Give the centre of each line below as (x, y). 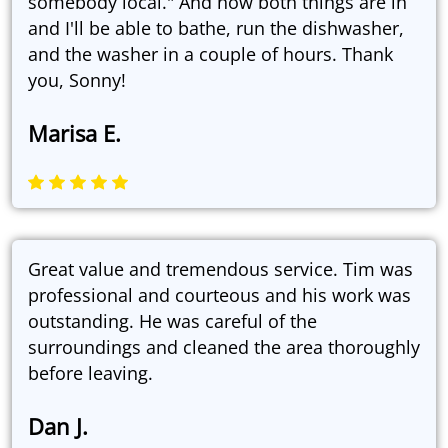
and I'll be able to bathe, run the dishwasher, (216, 28)
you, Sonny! (77, 80)
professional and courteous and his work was (219, 295)
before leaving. (90, 373)
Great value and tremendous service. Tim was (220, 269)
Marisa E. (74, 133)
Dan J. (58, 426)
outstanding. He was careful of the (172, 321)
